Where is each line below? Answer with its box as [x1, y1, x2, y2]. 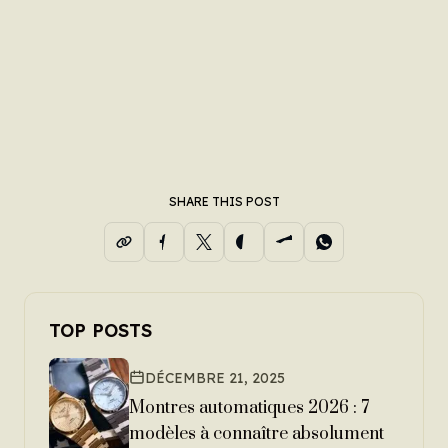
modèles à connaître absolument [129, 423, 384, 446]
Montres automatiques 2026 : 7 [129, 397, 369, 420]
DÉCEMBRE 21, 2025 [145, 369, 285, 388]
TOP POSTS [49, 318, 152, 342]
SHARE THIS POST [168, 193, 280, 209]
